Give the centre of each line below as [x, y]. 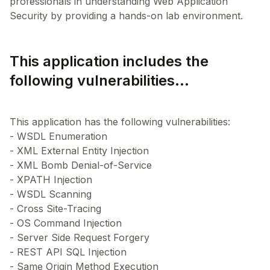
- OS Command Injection [66, 223]
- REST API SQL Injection [68, 252]
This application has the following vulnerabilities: [120, 122]
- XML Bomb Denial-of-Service [81, 165]
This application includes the [109, 61]
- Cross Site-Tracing [55, 209]
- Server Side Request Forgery [80, 237]
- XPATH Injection [51, 180]
